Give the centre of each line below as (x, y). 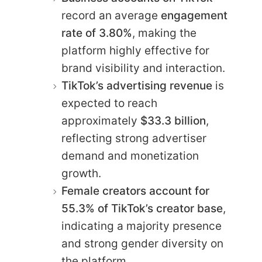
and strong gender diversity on (142, 244)
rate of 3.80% (97, 33)
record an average (111, 16)
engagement (194, 16)
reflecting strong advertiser (134, 139)
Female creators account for (135, 191)
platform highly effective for (135, 51)
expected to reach (109, 104)
